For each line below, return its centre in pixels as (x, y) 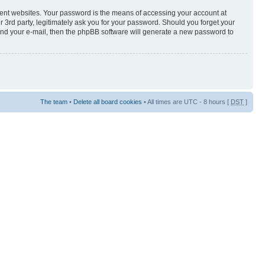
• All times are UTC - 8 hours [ (186, 101)
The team (54, 101)
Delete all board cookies (108, 101)
